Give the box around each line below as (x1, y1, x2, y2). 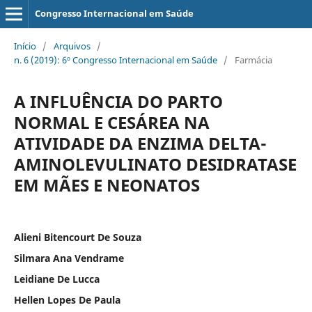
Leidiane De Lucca (13, 272, 100, 286)
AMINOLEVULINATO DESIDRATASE (13, 152, 297, 175)
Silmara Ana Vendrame (13, 251, 124, 265)
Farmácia (234, 53, 272, 66)
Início (13, 39, 36, 52)
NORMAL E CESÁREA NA (13, 110, 210, 134)
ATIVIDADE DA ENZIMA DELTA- (13, 131, 267, 155)
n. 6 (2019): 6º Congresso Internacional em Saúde (13, 53, 217, 66)
